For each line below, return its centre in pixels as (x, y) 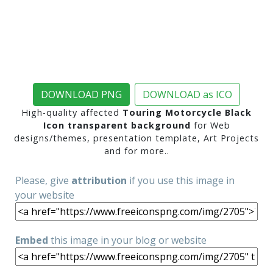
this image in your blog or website (127, 240)
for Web (210, 125)
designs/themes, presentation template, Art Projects (136, 138)
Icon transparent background (117, 125)
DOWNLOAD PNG (81, 94)
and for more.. (136, 151)
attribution (99, 180)
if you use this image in (181, 180)
